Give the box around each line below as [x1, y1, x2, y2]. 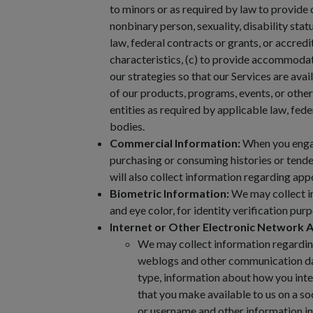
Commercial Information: [110, 136, 240, 150]
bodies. [110, 119, 145, 133]
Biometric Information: [110, 187, 229, 200]
